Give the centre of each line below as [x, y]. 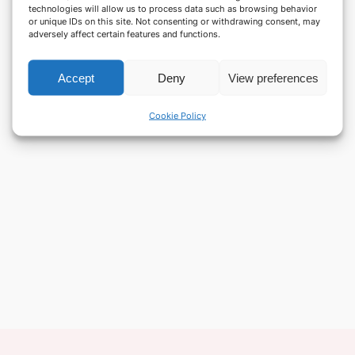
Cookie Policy [177, 115]
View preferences [273, 77]
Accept [76, 77]
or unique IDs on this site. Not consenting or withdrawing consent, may [174, 21]
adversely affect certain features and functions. [124, 34]
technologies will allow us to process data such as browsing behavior [172, 8]
